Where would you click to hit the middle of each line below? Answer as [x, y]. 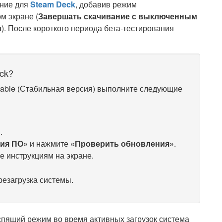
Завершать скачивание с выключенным [118, 16]
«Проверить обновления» [122, 143]
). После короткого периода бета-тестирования [88, 28]
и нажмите [49, 143]
